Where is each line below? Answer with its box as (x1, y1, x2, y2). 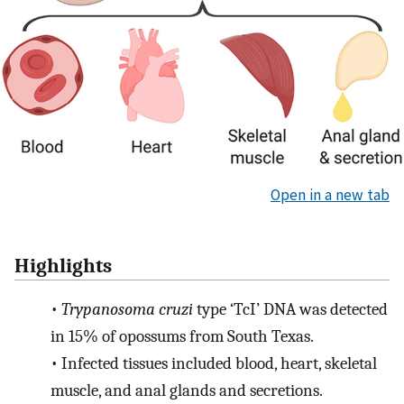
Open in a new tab (271, 184, 390, 205)
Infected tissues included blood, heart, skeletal (60, 353, 377, 374)
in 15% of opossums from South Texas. (50, 326, 314, 347)
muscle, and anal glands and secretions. (50, 381, 323, 401)
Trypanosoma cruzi (60, 299, 193, 320)
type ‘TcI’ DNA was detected (192, 299, 388, 320)
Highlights (14, 253, 112, 278)
